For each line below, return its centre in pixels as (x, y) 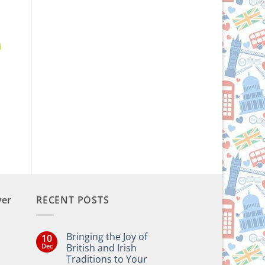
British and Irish (101, 248)
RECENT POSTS (73, 200)
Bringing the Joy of (107, 236)
